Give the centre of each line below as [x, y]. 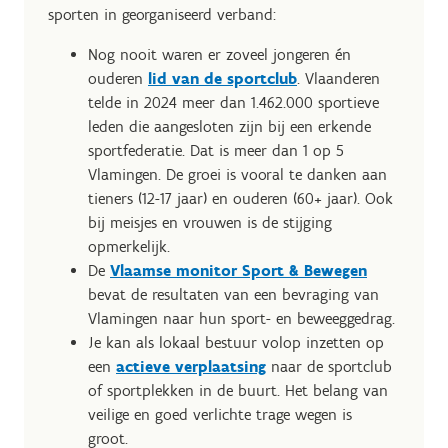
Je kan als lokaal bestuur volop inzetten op [236, 342]
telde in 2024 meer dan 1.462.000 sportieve [233, 102]
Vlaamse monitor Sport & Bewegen [238, 270]
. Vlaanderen [338, 78]
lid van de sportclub [222, 78]
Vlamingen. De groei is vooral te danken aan [237, 174]
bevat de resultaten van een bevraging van [233, 294]
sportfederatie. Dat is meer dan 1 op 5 [216, 150]
